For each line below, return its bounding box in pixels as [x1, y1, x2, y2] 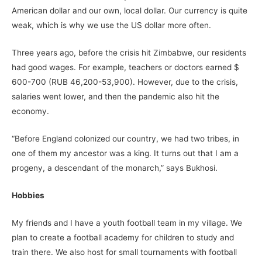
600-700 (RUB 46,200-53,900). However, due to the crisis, [12, 77, 238, 87]
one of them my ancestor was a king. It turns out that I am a [12, 148, 239, 158]
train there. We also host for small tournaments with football [12, 247, 237, 257]
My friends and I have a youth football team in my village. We [12, 218, 242, 227]
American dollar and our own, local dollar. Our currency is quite [12, 6, 247, 16]
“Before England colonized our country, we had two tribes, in [12, 133, 239, 143]
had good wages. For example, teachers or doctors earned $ [12, 62, 239, 72]
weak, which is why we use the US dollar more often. [12, 20, 211, 30]
